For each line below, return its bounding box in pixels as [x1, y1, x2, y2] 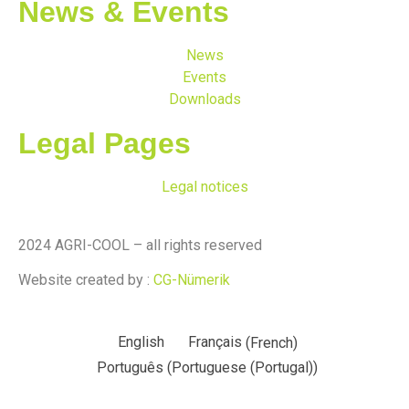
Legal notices [161, 177, 248, 195]
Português [97, 359, 164, 377]
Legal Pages [18, 126, 191, 160]
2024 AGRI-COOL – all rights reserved [18, 236, 262, 254]
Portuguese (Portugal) [172, 359, 314, 377]
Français [187, 333, 242, 351]
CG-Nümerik [153, 271, 230, 289]
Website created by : [18, 271, 153, 289]
